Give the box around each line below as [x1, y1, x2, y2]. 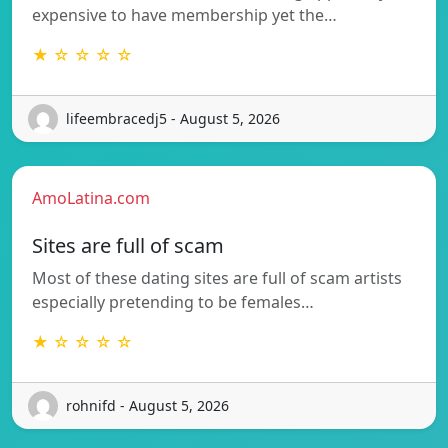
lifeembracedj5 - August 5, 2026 [66, 109, 280, 129]
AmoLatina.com [32, 186, 150, 209]
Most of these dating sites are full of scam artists [32, 266, 402, 289]
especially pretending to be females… [32, 290, 314, 313]
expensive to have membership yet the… [32, 3, 337, 26]
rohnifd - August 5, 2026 [66, 396, 229, 416]
